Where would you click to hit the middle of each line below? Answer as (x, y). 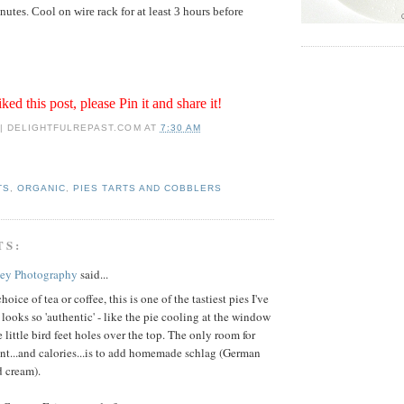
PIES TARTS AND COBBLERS (147, 188)
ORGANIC (42, 188)
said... (93, 275)
